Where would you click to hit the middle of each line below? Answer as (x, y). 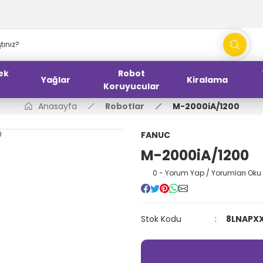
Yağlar (56, 80)
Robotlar (125, 106)
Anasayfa (58, 106)
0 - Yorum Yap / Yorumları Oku (207, 173)
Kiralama (207, 80)
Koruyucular (131, 86)
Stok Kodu (161, 219)
